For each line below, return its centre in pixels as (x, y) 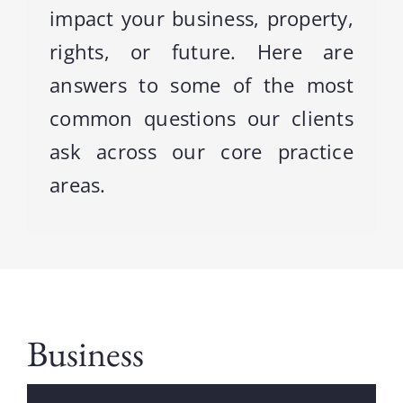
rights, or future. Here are (201, 52)
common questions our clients (201, 118)
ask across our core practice (201, 152)
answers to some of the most (201, 85)
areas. (77, 185)
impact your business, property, (201, 18)
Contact (50, 53)
